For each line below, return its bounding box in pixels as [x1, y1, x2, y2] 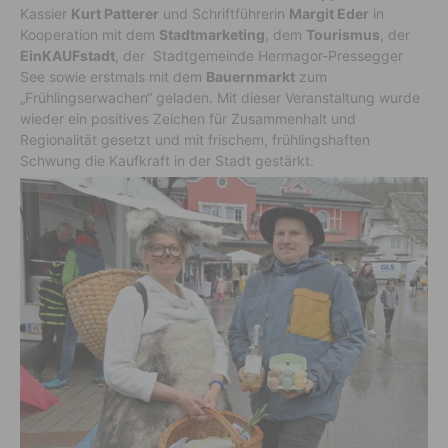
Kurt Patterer [71, 4, 159, 22]
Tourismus [306, 25, 380, 43]
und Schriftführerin [159, 4, 289, 22]
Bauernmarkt [206, 67, 295, 85]
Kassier [20, 4, 71, 22]
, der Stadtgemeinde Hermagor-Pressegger [115, 46, 403, 64]
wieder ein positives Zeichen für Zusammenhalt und [20, 109, 356, 127]
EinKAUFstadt [20, 46, 115, 64]
